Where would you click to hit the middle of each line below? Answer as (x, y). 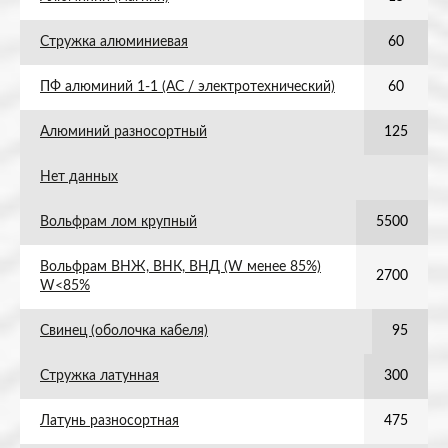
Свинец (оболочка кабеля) (124, 331)
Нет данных (79, 177)
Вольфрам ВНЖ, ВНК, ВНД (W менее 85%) (180, 267)
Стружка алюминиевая (114, 42)
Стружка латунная (99, 376)
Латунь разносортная (109, 421)
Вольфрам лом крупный (118, 222)
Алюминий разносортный (123, 132)
